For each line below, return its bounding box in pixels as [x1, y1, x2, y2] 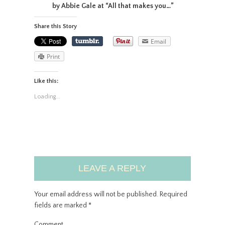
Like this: [34, 77, 58, 84]
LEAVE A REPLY [78, 163, 147, 173]
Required [158, 190, 187, 198]
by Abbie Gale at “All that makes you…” [52, 2, 174, 10]
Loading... [34, 93, 60, 100]
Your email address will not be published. [34, 190, 158, 198]
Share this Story [34, 23, 77, 30]
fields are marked [34, 201, 88, 209]
